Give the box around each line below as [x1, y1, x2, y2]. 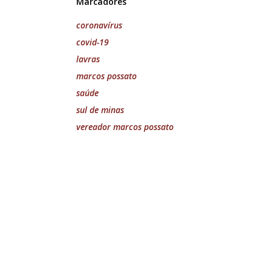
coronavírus [76, 19, 122, 31]
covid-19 [76, 36, 109, 48]
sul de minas [76, 104, 124, 116]
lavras [76, 53, 100, 65]
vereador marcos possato [76, 121, 174, 133]
